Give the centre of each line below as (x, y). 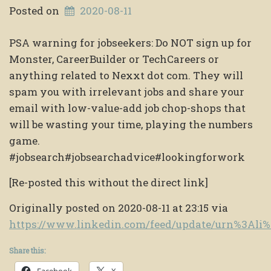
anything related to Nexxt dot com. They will (126, 75)
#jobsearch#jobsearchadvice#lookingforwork (127, 157)
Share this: (27, 250)
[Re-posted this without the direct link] (109, 182)
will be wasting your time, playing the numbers (131, 124)
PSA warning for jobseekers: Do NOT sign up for (130, 42)
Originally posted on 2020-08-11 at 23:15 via (119, 207)
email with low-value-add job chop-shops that (127, 108)
